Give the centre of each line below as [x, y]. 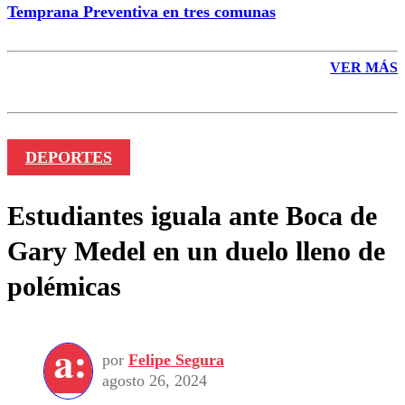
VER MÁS [364, 67]
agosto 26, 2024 [155, 381]
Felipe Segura [176, 360]
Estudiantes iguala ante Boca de [192, 215]
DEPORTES [68, 157]
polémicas [64, 286]
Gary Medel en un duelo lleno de [196, 250]
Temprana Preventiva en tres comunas [141, 11]
